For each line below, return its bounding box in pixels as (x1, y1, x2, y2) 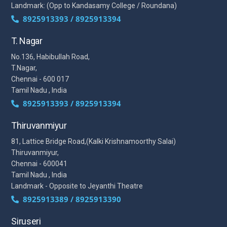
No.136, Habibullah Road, (11, 52, 90, 61)
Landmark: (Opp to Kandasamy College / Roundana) (11, 1, 177, 10)
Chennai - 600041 (11, 159, 68, 168)
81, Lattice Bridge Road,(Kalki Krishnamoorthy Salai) (11, 137, 176, 145)
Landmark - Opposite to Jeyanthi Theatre (11, 181, 143, 190)
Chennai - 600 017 (11, 74, 69, 83)
